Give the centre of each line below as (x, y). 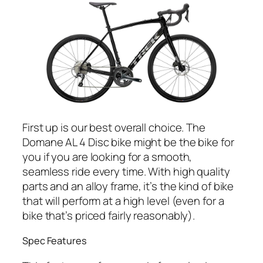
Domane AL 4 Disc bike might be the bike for (128, 142)
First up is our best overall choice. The (114, 127)
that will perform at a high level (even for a (123, 200)
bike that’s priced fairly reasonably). (109, 215)
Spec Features (55, 241)
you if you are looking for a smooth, (107, 156)
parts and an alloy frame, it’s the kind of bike (128, 186)
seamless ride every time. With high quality (126, 171)
